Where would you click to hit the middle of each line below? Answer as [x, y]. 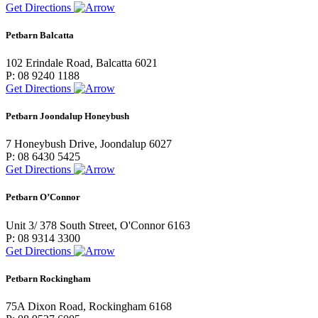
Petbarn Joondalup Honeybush [67, 116]
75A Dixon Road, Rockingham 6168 [89, 306]
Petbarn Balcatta [40, 35]
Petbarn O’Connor [43, 197]
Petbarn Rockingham [48, 278]
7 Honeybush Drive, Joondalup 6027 [89, 144]
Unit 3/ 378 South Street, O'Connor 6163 [98, 225]
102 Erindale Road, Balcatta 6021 [82, 62]
